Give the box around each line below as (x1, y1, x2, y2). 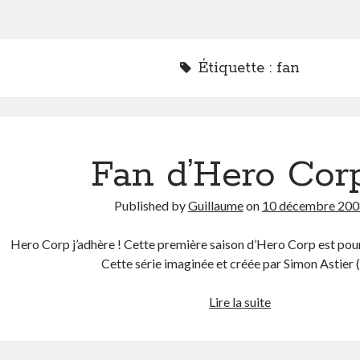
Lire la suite (209, 294, 272, 309)
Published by (113, 198, 188, 213)
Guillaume (187, 198, 243, 213)
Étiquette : (198, 59, 277, 78)
